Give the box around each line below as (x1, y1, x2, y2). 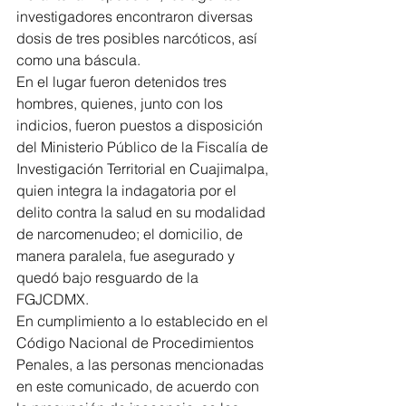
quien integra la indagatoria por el (16, 180, 240, 199)
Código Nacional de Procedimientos (16, 333, 257, 352)
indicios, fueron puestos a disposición (16, 115, 266, 134)
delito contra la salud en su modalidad (16, 202, 269, 221)
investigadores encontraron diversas (16, 6, 256, 25)
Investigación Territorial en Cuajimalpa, (16, 159, 272, 178)
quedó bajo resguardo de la (16, 267, 202, 286)
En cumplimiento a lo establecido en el (16, 311, 272, 330)
